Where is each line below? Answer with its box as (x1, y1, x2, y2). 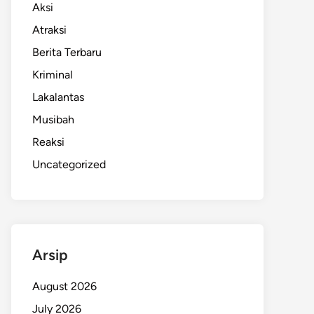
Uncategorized (32, 158, 106, 171)
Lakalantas (32, 90, 84, 104)
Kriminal (32, 68, 73, 81)
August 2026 (32, 280, 97, 293)
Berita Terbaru (32, 46, 102, 59)
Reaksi (32, 135, 64, 149)
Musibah (32, 113, 74, 126)
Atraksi (32, 23, 67, 36)
